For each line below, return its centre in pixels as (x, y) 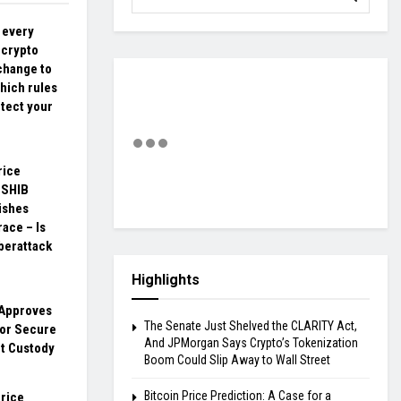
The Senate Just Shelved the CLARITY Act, (251, 326)
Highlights (166, 280)
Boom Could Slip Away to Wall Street (237, 360)
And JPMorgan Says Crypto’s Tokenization (251, 343)
